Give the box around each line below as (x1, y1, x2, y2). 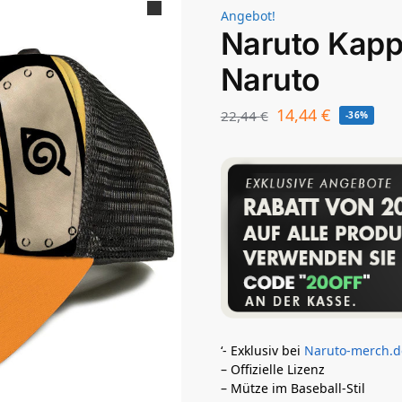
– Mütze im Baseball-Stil (220, 380, 365, 398)
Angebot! (220, 7, 275, 24)
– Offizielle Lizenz (220, 361, 325, 379)
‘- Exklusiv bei (220, 342, 304, 360)
